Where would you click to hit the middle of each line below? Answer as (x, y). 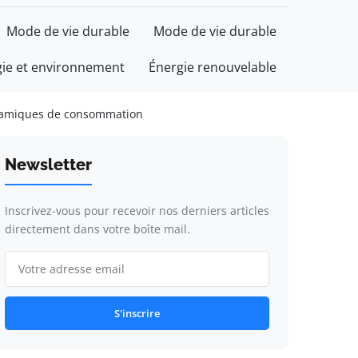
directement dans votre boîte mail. (97, 229)
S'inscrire (137, 313)
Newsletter (48, 165)
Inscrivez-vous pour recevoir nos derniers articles (137, 211)
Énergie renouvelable (213, 67)
